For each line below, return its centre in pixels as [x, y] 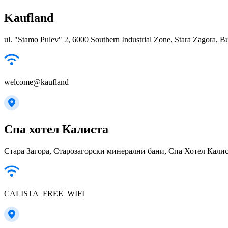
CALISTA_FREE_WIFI [44, 193]
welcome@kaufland [36, 82]
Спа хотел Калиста [56, 129]
